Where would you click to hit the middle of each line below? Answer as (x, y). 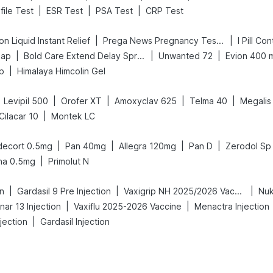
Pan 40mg (86, 146)
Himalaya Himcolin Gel (61, 71)
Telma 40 (208, 101)
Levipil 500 (26, 101)
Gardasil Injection (75, 222)
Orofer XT (81, 101)
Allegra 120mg (147, 146)
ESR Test (65, 11)
